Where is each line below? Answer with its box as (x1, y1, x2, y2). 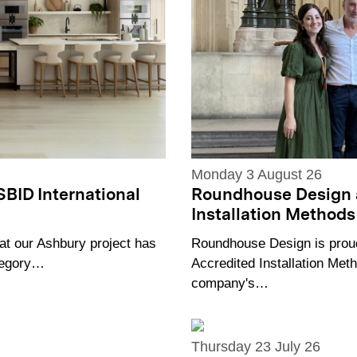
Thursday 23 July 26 (191, 339, 320, 355)
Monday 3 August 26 (191, 166, 322, 182)
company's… (191, 275, 269, 291)
